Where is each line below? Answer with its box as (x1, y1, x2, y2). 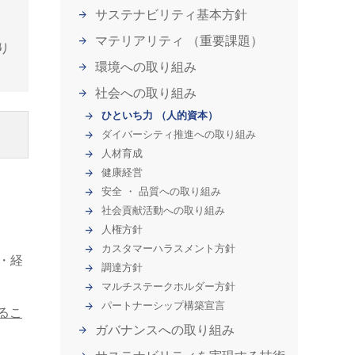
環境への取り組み (95, 60, 197, 74)
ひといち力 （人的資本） (101, 109, 221, 121)
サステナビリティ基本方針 (95, 8, 247, 21)
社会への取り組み (95, 86, 197, 100)
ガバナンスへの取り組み (95, 323, 235, 337)
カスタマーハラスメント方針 (101, 242, 235, 254)
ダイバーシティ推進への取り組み (101, 128, 256, 140)
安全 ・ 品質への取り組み (101, 185, 221, 197)
